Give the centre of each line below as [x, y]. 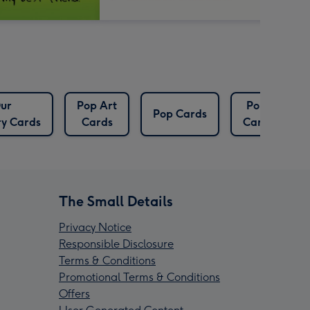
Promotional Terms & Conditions [139, 277]
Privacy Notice [95, 228]
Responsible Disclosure [116, 244]
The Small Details [116, 202]
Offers [74, 294]
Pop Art [97, 106]
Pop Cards [180, 114]
